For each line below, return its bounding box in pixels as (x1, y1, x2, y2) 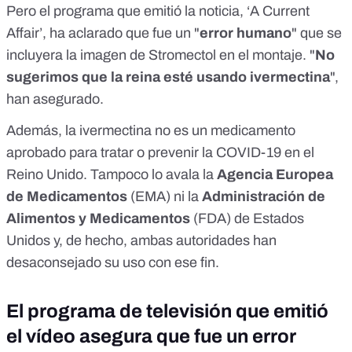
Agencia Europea (217, 167, 333, 183)
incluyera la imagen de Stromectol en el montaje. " (6, 47, 315, 64)
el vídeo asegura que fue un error (6, 326, 296, 347)
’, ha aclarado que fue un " (39, 25, 200, 42)
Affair (6, 25, 39, 42)
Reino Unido (6, 167, 83, 183)
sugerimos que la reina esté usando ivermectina (6, 69, 330, 86)
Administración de (202, 189, 325, 205)
